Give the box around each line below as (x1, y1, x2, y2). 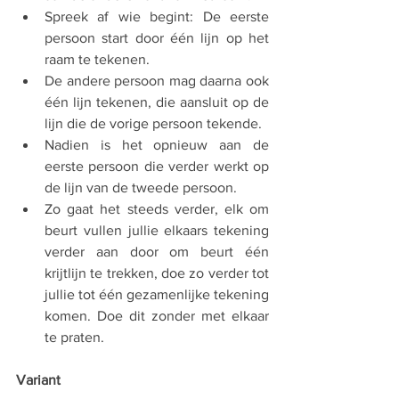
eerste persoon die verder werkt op (45, 159, 269, 174)
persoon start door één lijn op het (45, 30, 269, 45)
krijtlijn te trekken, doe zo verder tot (45, 265, 269, 281)
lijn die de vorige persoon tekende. (45, 116, 265, 131)
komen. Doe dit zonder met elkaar (45, 308, 269, 323)
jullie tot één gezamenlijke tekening (45, 287, 269, 302)
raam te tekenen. (45, 52, 150, 67)
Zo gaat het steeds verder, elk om (45, 201, 269, 216)
